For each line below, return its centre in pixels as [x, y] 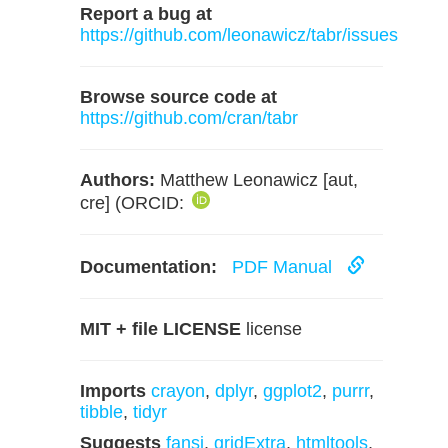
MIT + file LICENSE [160, 329]
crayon [178, 391]
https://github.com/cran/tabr [189, 118]
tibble [101, 412]
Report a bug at [146, 14]
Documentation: [148, 267]
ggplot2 [292, 391]
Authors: [117, 180]
